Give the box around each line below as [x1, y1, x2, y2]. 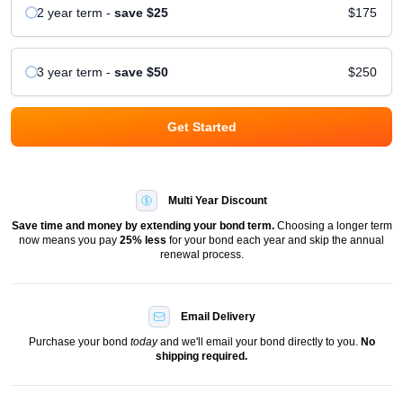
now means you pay [19, 233, 120, 246]
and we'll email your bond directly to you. [157, 335, 361, 348]
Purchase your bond [28, 335, 130, 348]
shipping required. [156, 349, 247, 363]
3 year [37, 64, 73, 79]
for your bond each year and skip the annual [169, 233, 384, 246]
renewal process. [159, 247, 244, 261]
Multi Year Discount [168, 193, 267, 207]
